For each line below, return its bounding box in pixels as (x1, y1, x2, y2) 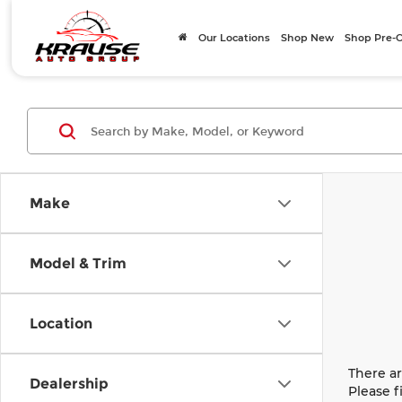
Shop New (281, 31, 335, 44)
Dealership (30, 375, 109, 392)
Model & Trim (30, 255, 127, 272)
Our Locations (198, 31, 271, 44)
